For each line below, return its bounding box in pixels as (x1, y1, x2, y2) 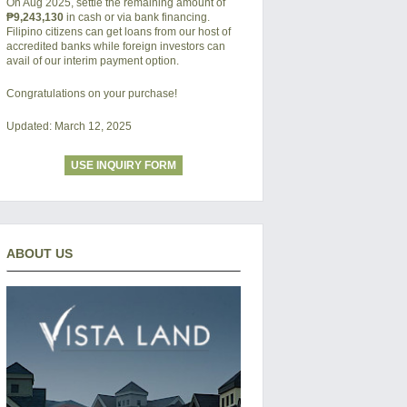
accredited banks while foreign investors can (5, 39, 225, 53)
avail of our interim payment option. (5, 54, 179, 67)
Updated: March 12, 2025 (5, 119, 132, 133)
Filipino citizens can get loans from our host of (5, 25, 231, 38)
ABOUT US (5, 245, 73, 261)
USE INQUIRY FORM (70, 158, 176, 172)
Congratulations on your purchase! (5, 86, 177, 100)
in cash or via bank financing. (63, 10, 210, 24)
